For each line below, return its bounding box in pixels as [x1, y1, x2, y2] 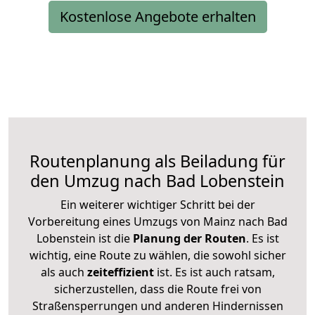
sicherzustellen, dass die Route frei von [53, 281, 262, 297]
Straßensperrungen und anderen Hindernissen [32, 297, 283, 314]
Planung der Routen [129, 230, 246, 246]
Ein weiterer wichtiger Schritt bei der [60, 196, 255, 212]
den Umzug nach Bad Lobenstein [30, 169, 285, 192]
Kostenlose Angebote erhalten [59, 6, 256, 26]
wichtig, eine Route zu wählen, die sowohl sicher [29, 247, 286, 263]
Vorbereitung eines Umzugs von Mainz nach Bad [27, 213, 288, 229]
